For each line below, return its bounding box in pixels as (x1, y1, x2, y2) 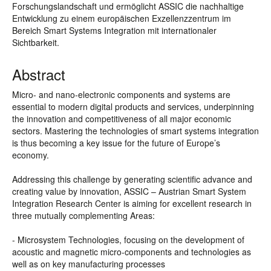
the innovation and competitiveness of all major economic (12, 113, 231, 125)
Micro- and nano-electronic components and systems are (12, 88, 230, 100)
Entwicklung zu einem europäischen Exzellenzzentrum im (12, 12, 231, 24)
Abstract (12, 64, 65, 85)
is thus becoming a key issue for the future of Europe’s (12, 137, 220, 149)
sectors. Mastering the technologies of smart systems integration (12, 125, 259, 137)
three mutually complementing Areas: (12, 209, 155, 221)
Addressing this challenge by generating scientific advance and (12, 173, 252, 185)
